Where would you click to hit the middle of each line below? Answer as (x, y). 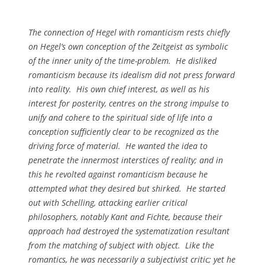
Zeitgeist (169, 46)
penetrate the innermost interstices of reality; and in (126, 160)
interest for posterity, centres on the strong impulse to (129, 103)
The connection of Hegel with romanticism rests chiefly (129, 32)
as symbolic (206, 46)
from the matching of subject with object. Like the (121, 245)
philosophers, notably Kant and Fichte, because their (125, 216)
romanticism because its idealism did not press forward (132, 75)
